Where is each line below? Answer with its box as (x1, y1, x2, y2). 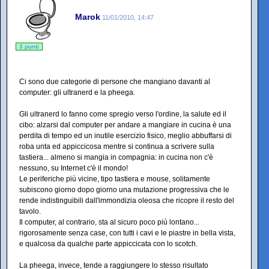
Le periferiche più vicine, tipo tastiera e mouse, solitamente (19, 175, 210, 183)
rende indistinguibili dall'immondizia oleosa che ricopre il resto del (19, 196, 234, 205)
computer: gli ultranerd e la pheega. (19, 88, 135, 97)
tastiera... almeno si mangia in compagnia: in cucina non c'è (19, 153, 213, 162)
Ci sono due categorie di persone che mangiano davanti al (19, 77, 210, 86)
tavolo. (19, 207, 41, 216)
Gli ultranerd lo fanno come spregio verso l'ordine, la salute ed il (19, 110, 226, 118)
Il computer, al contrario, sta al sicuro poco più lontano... (19, 218, 199, 226)
